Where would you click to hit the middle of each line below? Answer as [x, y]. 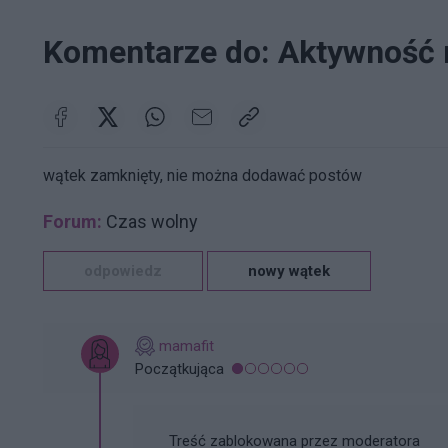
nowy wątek [289, 270]
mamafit [186, 345]
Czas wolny [150, 221]
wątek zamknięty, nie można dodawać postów [202, 175]
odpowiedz [123, 270]
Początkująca [179, 368]
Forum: [72, 221]
